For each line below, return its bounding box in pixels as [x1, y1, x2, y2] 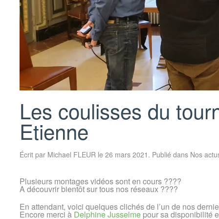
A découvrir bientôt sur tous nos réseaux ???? [20, 183, 178, 195]
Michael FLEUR [47, 149, 96, 159]
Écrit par [20, 149, 47, 159]
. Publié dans [148, 149, 190, 159]
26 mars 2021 [105, 149, 148, 159]
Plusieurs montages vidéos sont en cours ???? [20, 175, 181, 187]
